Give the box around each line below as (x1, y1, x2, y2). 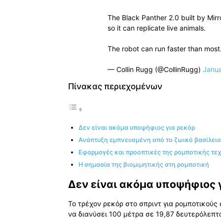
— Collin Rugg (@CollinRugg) (108, 65, 203, 74)
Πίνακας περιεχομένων (68, 81, 162, 92)
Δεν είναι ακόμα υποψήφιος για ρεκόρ (78, 124, 195, 132)
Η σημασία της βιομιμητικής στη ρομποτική (78, 161, 209, 169)
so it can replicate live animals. (108, 24, 206, 33)
